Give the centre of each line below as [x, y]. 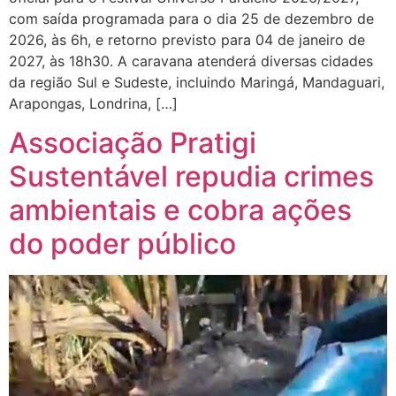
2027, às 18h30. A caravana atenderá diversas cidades [191, 61]
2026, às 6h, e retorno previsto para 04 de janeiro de [187, 39]
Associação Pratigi [133, 142]
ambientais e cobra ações [180, 209]
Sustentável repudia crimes [191, 176]
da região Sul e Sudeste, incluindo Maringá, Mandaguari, [197, 82]
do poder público [122, 243]
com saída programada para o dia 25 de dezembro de [191, 18]
